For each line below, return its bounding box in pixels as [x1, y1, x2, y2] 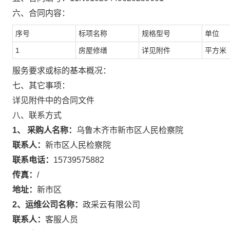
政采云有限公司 [83, 200, 140, 209]
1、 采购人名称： [12, 126, 76, 135]
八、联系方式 [12, 111, 62, 120]
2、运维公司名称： [12, 200, 83, 209]
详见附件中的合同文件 [12, 96, 94, 105]
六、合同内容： [12, 9, 70, 17]
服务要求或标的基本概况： [12, 66, 111, 75]
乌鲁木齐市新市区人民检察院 [76, 126, 183, 135]
